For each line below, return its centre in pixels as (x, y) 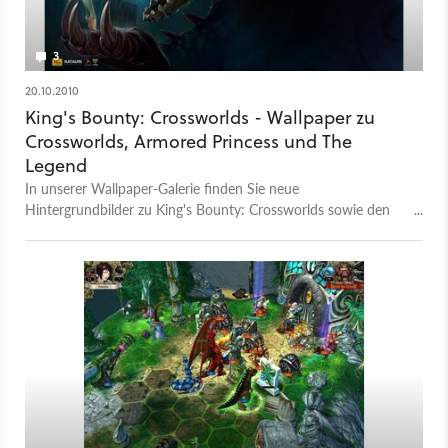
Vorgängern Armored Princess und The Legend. (168, 230)
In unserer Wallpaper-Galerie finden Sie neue (162, 188)
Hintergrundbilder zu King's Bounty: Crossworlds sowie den (207, 209)
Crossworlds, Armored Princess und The (188, 142)
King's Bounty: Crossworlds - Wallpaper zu (200, 118)
